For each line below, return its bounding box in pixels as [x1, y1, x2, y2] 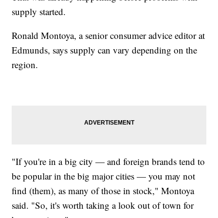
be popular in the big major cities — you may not [12, 169, 196, 182]
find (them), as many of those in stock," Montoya [12, 184, 195, 197]
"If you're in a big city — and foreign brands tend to [12, 155, 205, 167]
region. [12, 58, 38, 71]
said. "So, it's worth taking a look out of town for [12, 199, 194, 211]
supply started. [12, 5, 66, 18]
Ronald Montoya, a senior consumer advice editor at [12, 29, 205, 41]
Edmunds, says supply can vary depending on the [12, 43, 198, 56]
